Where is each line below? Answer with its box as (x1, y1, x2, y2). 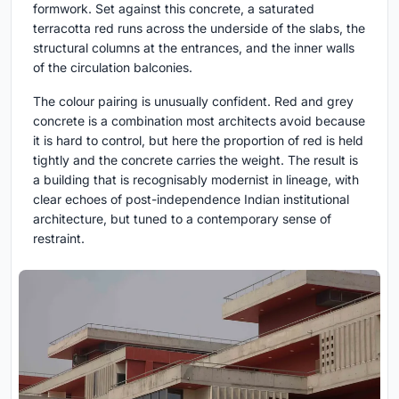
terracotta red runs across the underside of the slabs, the (33, 20, 365, 36)
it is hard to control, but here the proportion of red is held (33, 132, 363, 148)
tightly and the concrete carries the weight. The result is (33, 151, 358, 167)
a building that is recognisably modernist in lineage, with (33, 171, 359, 187)
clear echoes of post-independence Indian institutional (33, 191, 349, 207)
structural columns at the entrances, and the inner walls (33, 39, 354, 55)
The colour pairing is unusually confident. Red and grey (33, 93, 354, 109)
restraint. (33, 230, 85, 246)
